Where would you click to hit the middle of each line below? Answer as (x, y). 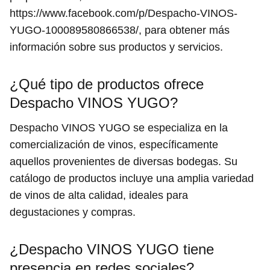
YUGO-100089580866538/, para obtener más (120, 30)
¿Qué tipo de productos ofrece (107, 84)
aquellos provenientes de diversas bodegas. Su (124, 161)
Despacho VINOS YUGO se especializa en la (119, 127)
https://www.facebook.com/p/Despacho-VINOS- (124, 13)
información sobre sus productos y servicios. (116, 47)
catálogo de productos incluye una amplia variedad (132, 178)
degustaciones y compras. (73, 212)
